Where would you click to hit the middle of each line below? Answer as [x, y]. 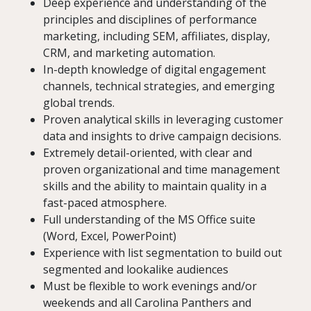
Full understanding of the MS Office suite [149, 220]
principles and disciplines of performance [150, 20]
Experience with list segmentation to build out [162, 253]
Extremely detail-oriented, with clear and [148, 153]
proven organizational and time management [161, 170]
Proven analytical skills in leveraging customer [163, 120]
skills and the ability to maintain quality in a [155, 186]
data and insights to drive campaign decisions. [162, 136]
